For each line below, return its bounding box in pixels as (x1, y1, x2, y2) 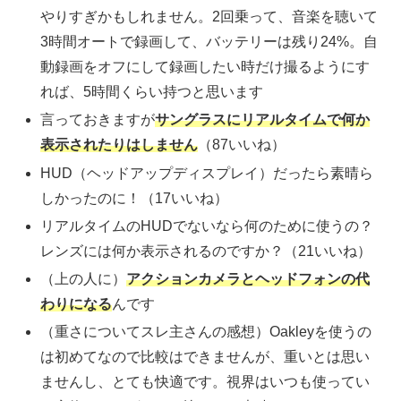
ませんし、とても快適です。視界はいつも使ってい (40, 374, 371, 390)
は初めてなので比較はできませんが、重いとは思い (40, 349, 371, 365)
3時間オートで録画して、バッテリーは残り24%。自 (40, 34, 379, 50)
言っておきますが (40, 112, 156, 128)
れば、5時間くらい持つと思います (40, 84, 264, 100)
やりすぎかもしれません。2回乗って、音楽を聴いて (40, 9, 379, 25)
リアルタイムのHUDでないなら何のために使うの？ (40, 218, 374, 234)
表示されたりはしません (40, 137, 199, 153)
